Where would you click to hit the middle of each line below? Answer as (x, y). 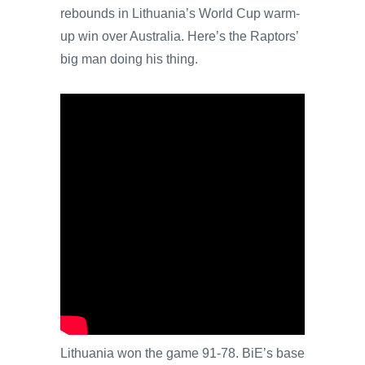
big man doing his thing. (129, 59)
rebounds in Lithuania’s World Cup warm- (180, 13)
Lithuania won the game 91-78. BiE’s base (182, 353)
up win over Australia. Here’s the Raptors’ (179, 36)
